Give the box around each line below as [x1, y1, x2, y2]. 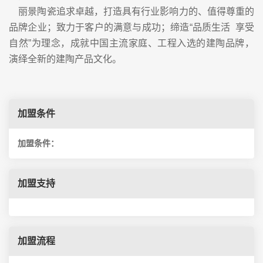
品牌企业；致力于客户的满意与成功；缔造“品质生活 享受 [9, 22, 254, 32]
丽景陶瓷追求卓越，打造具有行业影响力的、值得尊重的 [9, 6, 254, 16]
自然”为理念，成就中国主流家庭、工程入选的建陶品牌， [9, 38, 254, 48]
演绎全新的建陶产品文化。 [9, 53, 122, 64]
